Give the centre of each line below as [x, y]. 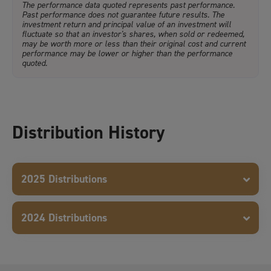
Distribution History [88, 133]
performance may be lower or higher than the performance [127, 54]
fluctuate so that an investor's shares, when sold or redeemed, [133, 34]
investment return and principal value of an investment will [126, 25]
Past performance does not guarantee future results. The [123, 15]
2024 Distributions [64, 218]
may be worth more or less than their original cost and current [134, 44]
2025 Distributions [64, 179]
